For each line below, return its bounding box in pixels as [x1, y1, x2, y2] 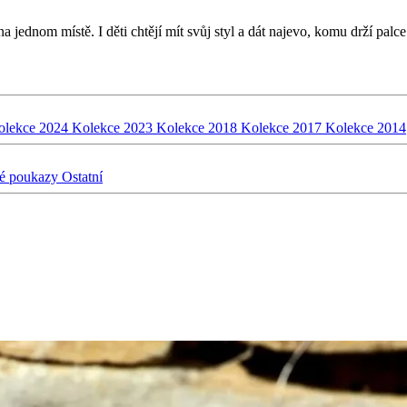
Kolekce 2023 [72, 120, 156, 136]
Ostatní [62, 169, 103, 185]
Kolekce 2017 [241, 120, 325, 136]
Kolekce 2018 [156, 120, 241, 136]
